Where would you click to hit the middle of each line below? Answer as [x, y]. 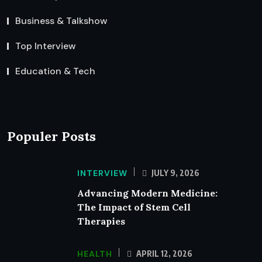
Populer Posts [51, 136]
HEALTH [95, 254]
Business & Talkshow [61, 21]
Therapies [101, 221]
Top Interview [46, 46]
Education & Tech [55, 71]
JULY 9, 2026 [175, 173]
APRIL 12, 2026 [163, 253]
